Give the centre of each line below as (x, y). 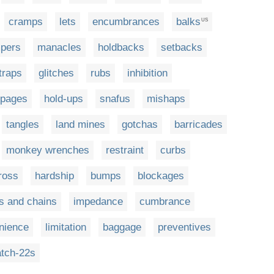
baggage (122, 228)
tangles (23, 125)
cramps (26, 22)
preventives (184, 228)
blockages (161, 176)
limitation (66, 228)
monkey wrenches (48, 150)
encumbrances (126, 22)
